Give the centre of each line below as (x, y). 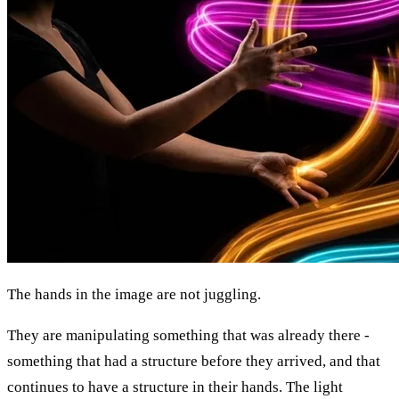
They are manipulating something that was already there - (188, 335)
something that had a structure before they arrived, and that (194, 361)
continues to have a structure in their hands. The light (175, 387)
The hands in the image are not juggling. (134, 294)
